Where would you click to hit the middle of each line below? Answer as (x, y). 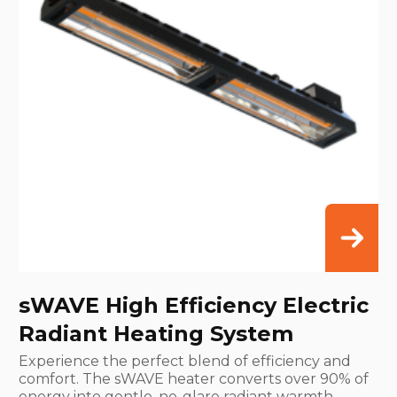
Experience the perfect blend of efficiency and (185, 361)
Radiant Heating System (156, 333)
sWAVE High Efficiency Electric (194, 305)
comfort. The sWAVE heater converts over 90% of (194, 378)
